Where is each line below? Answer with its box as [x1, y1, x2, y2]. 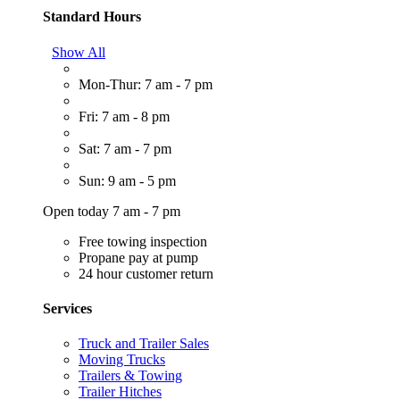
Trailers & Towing [79, 368, 182, 384]
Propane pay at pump [79, 249, 198, 265]
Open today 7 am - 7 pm [43, 203, 180, 219]
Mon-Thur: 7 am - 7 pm [79, 76, 212, 92]
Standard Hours [43, 9, 141, 25]
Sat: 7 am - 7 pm [79, 140, 171, 156]
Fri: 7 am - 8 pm [79, 108, 170, 124]
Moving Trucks [79, 352, 165, 368]
